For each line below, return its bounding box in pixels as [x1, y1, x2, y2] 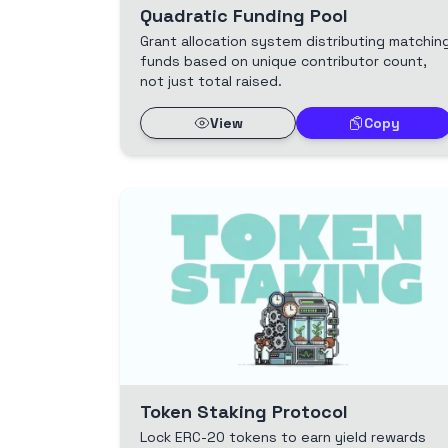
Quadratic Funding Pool [140, 3, 348, 27]
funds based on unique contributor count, [140, 51, 427, 70]
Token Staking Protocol [140, 399, 348, 423]
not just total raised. [140, 71, 282, 90]
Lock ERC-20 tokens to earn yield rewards [140, 427, 426, 446]
